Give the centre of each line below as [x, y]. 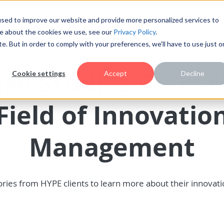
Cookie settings [38, 73]
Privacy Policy [134, 32]
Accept [115, 73]
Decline [192, 73]
